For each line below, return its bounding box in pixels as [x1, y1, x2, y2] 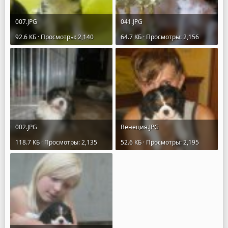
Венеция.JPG [121, 123, 159, 131]
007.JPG [15, 17, 37, 26]
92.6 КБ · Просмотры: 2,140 [15, 33, 94, 41]
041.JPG [121, 17, 142, 26]
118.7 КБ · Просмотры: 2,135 [15, 138, 97, 147]
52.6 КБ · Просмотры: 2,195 [121, 138, 199, 147]
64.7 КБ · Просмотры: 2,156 [121, 33, 199, 41]
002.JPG [15, 123, 37, 131]
